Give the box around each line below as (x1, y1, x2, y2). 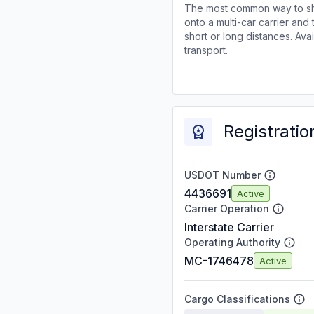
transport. (184, 44, 228, 56)
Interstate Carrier (184, 220, 274, 234)
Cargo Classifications (184, 293, 290, 305)
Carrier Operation (184, 203, 269, 214)
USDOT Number (184, 169, 261, 181)
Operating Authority (184, 236, 280, 248)
